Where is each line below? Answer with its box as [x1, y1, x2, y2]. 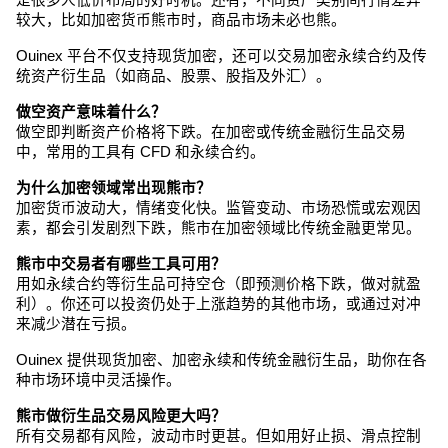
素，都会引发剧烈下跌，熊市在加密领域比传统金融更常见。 [16, 219, 421, 236]
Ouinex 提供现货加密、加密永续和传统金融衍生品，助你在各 [16, 351, 427, 368]
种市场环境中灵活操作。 [16, 371, 181, 388]
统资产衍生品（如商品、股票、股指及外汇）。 [16, 67, 331, 84]
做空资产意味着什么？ [16, 103, 166, 120]
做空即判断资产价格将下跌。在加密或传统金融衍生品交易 [16, 123, 406, 140]
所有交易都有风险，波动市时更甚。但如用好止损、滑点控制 [16, 427, 421, 444]
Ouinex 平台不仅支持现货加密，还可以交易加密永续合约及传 [16, 47, 427, 64]
